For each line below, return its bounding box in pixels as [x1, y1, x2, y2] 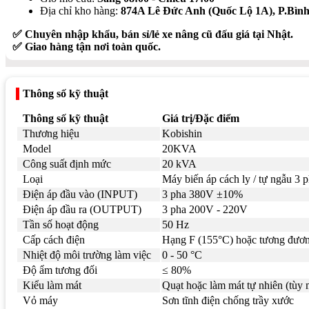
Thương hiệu [23, 127, 79, 139]
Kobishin [162, 127, 202, 139]
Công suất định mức [23, 157, 111, 170]
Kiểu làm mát [23, 279, 81, 291]
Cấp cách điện [23, 233, 85, 246]
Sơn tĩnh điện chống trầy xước [162, 294, 294, 306]
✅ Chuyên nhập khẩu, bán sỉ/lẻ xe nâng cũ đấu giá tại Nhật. [12, 28, 293, 40]
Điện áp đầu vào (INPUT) [23, 188, 137, 200]
